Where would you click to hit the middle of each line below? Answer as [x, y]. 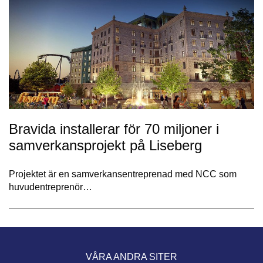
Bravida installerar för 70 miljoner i [114, 129]
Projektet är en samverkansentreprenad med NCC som [123, 174]
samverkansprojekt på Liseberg [105, 146]
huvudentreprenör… [50, 187]
